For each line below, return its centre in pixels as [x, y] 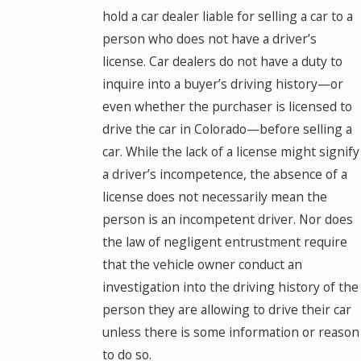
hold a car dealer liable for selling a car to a [227, 17]
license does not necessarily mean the [214, 197]
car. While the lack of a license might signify [230, 152]
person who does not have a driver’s [209, 39]
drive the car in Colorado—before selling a [227, 129]
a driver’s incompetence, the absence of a [224, 174]
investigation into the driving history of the [230, 287]
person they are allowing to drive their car [226, 310]
